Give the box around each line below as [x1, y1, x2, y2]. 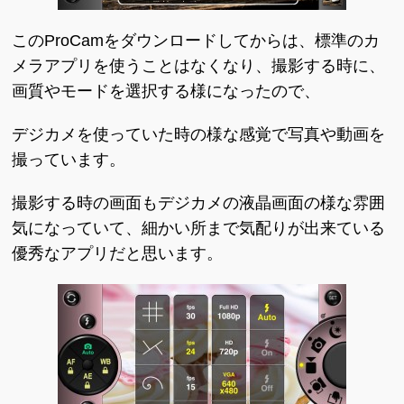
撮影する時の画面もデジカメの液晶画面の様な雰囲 [12, 194, 386, 212]
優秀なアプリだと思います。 [12, 244, 224, 262]
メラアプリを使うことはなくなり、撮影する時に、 [12, 57, 386, 75]
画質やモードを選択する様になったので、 [12, 82, 321, 100]
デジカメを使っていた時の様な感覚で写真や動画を [12, 125, 386, 143]
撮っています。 [12, 151, 126, 169]
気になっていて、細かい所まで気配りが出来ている [12, 219, 386, 237]
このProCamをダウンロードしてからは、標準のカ [12, 32, 381, 50]
